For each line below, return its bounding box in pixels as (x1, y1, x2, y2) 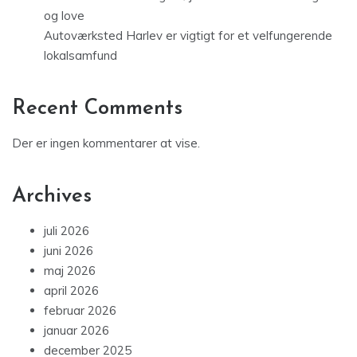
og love (44, 7, 84, 23)
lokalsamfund (44, 47, 117, 63)
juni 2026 (44, 242, 93, 258)
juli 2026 (44, 222, 89, 238)
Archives (12, 185, 92, 207)
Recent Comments (12, 97, 182, 120)
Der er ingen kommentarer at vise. (12, 135, 200, 151)
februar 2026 (44, 302, 116, 318)
